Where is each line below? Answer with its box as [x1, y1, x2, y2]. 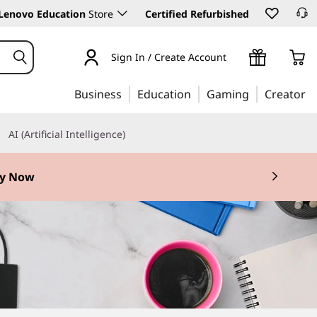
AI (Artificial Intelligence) [8, 127, 125, 141]
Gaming [207, 86, 249, 102]
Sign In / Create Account [110, 50, 226, 64]
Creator [265, 86, 306, 102]
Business [74, 86, 122, 102]
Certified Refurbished [145, 7, 249, 21]
